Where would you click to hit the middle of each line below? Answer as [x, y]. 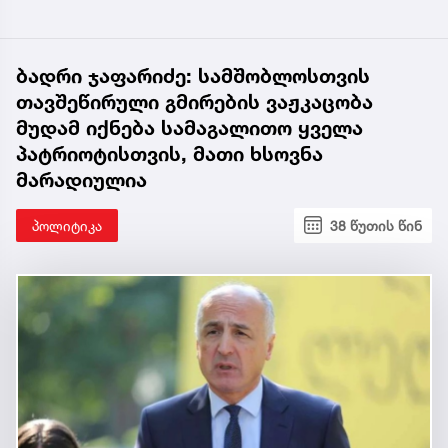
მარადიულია [81, 179]
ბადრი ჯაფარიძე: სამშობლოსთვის [193, 75]
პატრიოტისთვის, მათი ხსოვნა [169, 153]
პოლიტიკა [67, 225]
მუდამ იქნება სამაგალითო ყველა [189, 127]
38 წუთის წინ [376, 225]
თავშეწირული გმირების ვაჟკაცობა [194, 101]
